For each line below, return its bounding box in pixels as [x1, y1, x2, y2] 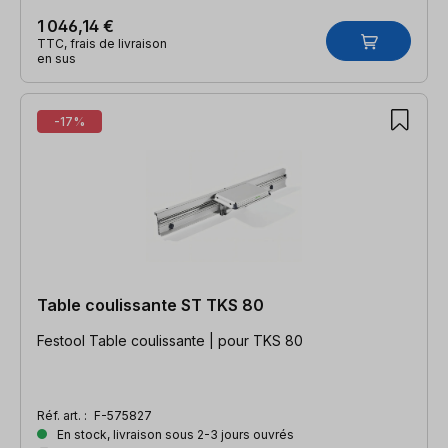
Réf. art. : [37, 407, 90, 423]
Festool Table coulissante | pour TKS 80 [37, 331, 303, 349]
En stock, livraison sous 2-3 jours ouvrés [54, 426, 294, 442]
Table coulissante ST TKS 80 [37, 294, 264, 315]
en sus [37, 50, 76, 66]
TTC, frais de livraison [37, 35, 167, 51]
